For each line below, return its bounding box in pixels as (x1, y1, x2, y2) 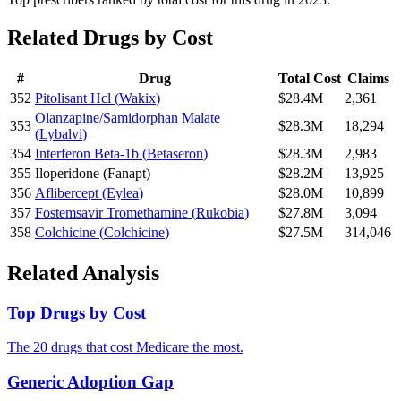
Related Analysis (7, 260, 159, 285)
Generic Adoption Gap (7, 372, 174, 392)
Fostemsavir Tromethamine (35, 204, 188, 220)
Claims (346, 70, 389, 86)
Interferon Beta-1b (35, 145, 139, 161)
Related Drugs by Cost (7, 26, 213, 50)
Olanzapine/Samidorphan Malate (35, 109, 220, 125)
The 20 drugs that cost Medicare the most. (7, 339, 243, 355)
